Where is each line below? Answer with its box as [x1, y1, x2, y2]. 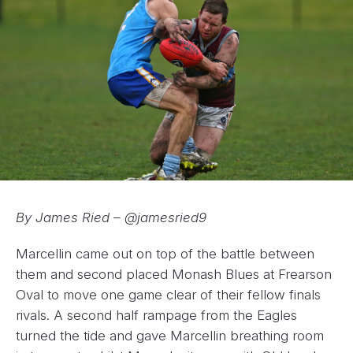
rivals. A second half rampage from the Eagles [16, 307, 297, 323]
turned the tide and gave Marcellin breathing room [16, 327, 324, 344]
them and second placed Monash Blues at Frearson [16, 266, 332, 282]
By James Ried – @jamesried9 [16, 209, 206, 225]
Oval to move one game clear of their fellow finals [16, 286, 321, 303]
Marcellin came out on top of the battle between [16, 245, 314, 262]
